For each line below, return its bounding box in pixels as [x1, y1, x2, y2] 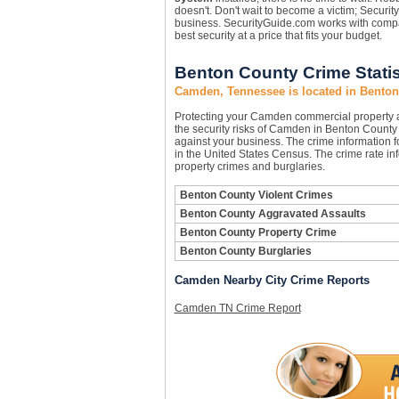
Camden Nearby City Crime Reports [174, 273, 370, 287]
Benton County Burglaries [179, 245, 312, 257]
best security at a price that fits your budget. [174, 29, 382, 42]
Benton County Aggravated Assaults [179, 208, 366, 220]
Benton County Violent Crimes [179, 189, 333, 201]
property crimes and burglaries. [174, 160, 325, 173]
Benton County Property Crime [179, 226, 337, 239]
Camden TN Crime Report [174, 302, 301, 314]
